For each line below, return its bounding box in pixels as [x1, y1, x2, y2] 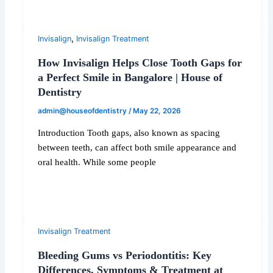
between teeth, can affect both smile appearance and [38, 142, 237, 152]
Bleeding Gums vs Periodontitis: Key [38, 249, 212, 262]
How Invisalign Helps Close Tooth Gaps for [38, 57, 243, 69]
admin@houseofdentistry [38, 106, 129, 115]
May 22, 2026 [133, 106, 182, 115]
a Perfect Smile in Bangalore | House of [38, 71, 223, 84]
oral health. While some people [38, 157, 157, 167]
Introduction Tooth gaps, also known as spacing [38, 127, 221, 138]
